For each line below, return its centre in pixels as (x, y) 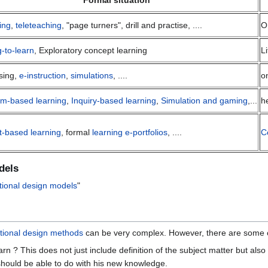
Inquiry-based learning (114, 101)
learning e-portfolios (130, 133)
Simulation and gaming (204, 101)
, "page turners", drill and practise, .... (132, 25)
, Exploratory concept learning (91, 51)
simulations (92, 76)
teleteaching (39, 25)
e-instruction (42, 76)
